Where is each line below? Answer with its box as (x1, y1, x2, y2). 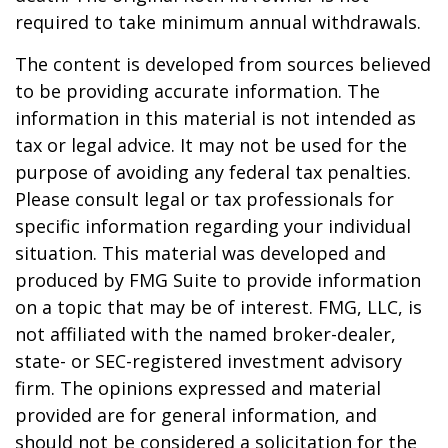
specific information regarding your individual (15, 213, 411, 238)
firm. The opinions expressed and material (15, 375, 381, 400)
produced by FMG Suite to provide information (15, 267, 421, 292)
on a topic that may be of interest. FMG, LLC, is (15, 294, 422, 319)
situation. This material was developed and (15, 240, 386, 265)
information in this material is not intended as (15, 105, 416, 130)
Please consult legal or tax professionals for (15, 186, 394, 211)
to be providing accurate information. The (15, 78, 380, 103)
